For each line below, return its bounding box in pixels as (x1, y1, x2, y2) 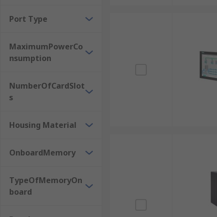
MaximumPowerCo (9, 41, 83, 52)
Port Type (9, 14, 47, 24)
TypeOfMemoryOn (9, 175, 82, 186)
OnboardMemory (9, 147, 76, 158)
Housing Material (9, 120, 77, 130)
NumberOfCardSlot (9, 80, 85, 91)
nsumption (9, 53, 51, 63)
